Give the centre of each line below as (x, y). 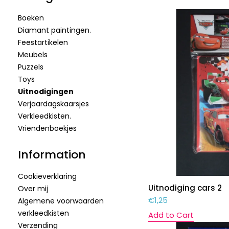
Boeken (31, 18)
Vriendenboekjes (47, 128)
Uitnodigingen (46, 91)
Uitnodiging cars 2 (185, 188)
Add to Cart (171, 215)
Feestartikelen (43, 42)
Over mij (33, 189)
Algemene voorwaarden (61, 201)
